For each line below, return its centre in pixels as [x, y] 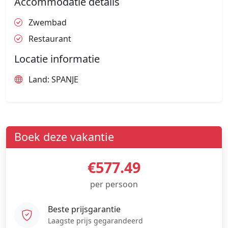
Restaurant [49, 39]
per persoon [114, 184]
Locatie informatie [57, 59]
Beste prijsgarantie [84, 209]
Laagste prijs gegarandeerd [95, 220]
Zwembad [47, 23]
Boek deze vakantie [64, 137]
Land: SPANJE [52, 80]
